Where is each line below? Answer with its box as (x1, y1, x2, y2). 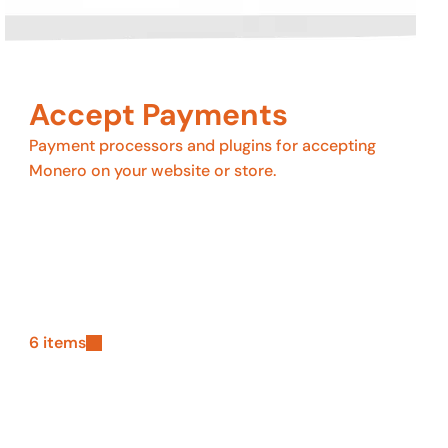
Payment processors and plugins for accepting (29, 135, 377, 156)
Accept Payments (29, 95, 289, 134)
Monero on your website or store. (29, 160, 277, 181)
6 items (29, 332, 87, 353)
